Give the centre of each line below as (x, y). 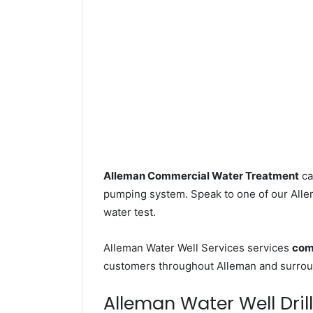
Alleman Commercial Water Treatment (201, 176)
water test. (130, 212)
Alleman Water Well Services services (198, 248)
